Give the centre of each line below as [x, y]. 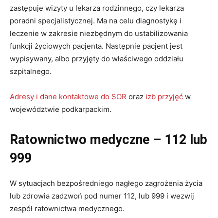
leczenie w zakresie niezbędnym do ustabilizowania [99, 34]
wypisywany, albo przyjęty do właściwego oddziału [97, 59]
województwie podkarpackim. [61, 109]
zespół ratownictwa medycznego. [67, 209]
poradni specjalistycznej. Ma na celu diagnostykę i [96, 21]
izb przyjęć [164, 97]
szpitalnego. [33, 72]
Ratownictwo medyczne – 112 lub [109, 140]
